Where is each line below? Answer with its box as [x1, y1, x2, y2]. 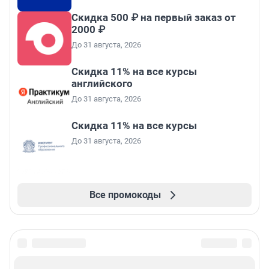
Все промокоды [89, 189, 161, 201]
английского [71, 77, 133, 90]
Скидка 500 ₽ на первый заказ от [71, 11, 236, 24]
